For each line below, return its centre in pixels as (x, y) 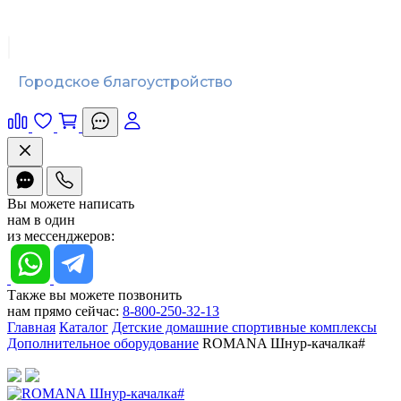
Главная (31, 327)
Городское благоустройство (125, 82)
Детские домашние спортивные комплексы (244, 327)
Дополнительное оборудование (103, 343)
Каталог (84, 327)
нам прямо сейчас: (63, 311)
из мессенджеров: (61, 236)
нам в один (41, 220)
